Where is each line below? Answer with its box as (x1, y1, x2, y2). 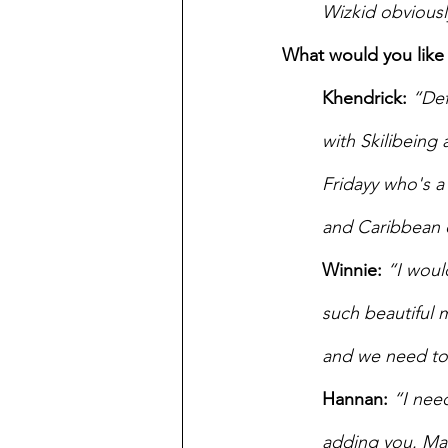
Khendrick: (322, 87, 412, 109)
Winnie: (322, 259, 382, 281)
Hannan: (322, 388, 388, 410)
